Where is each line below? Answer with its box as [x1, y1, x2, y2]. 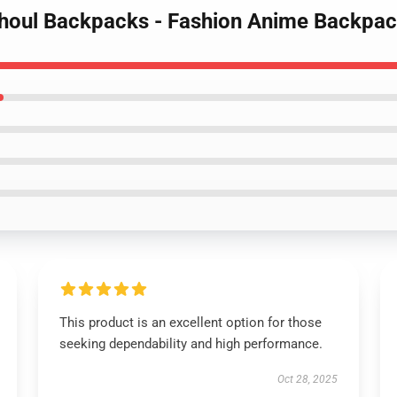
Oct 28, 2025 [277, 373, 339, 385]
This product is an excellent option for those [58, 315, 322, 331]
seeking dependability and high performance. [58, 336, 323, 352]
